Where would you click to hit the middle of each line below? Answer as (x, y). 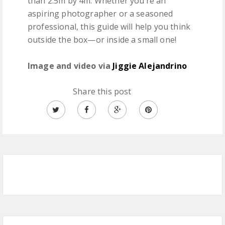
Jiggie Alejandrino (150, 66)
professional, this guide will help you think (109, 26)
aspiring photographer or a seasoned (100, 13)
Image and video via (70, 66)
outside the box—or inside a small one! (102, 39)
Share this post (102, 91)
